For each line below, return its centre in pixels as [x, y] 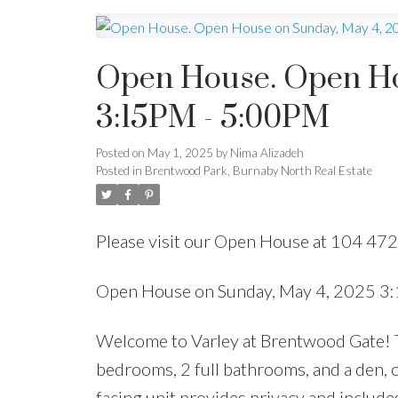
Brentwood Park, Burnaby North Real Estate [258, 170]
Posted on [121, 152]
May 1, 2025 [180, 152]
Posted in [119, 170]
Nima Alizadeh [267, 152]
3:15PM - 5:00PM [212, 118]
